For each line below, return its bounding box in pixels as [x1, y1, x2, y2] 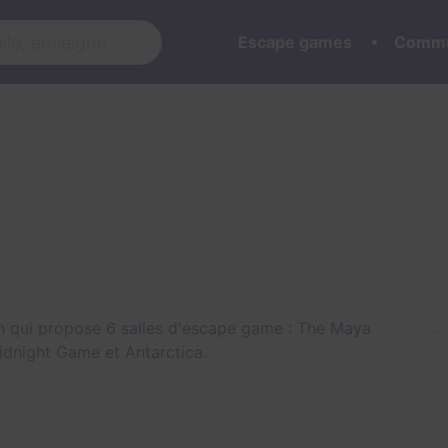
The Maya [297, 318, 371, 338]
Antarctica [125, 342, 203, 362]
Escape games [238, 32, 352, 52]
